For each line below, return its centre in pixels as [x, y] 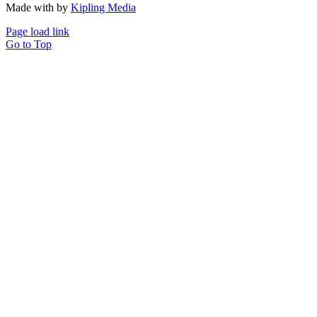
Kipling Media [103, 8]
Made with [31, 8]
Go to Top [29, 45]
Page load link [38, 32]
